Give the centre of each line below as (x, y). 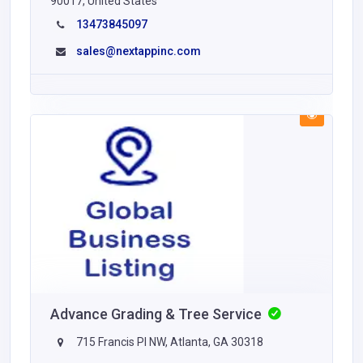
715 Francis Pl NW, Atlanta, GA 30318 (169, 342)
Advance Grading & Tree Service (158, 314)
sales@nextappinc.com (139, 51)
